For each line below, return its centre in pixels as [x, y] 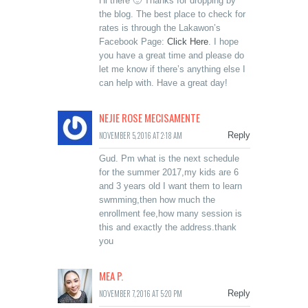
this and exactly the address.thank [168, 228]
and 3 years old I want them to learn [170, 186]
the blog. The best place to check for [172, 14]
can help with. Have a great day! [163, 83]
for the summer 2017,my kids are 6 [169, 173]
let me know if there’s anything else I [172, 69]
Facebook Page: [133, 42]
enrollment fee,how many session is [170, 214]
